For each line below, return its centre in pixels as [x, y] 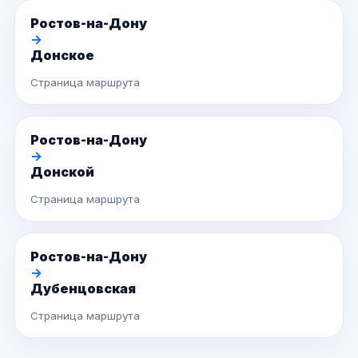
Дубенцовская [83, 288]
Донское [62, 55]
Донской [62, 172]
